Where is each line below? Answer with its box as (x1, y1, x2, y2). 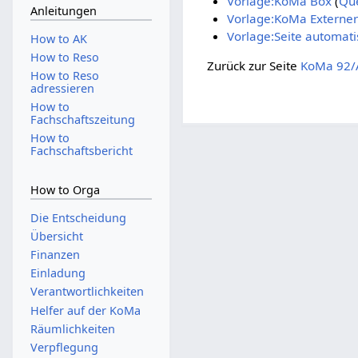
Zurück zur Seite (207, 57, 301, 74)
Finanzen (30, 246, 80, 262)
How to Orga (30, 181, 100, 197)
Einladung (30, 265, 86, 281)
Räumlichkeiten (30, 320, 115, 336)
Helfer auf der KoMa (30, 302, 141, 318)
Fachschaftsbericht (30, 143, 133, 159)
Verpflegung (30, 340, 98, 356)
